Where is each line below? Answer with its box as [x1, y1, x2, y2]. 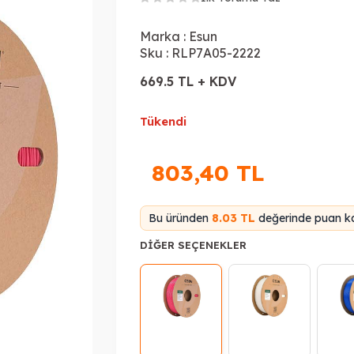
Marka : [140, 28, 186, 44]
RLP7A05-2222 [171, 45, 262, 61]
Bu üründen [149, 211, 213, 225]
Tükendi [140, 114, 187, 129]
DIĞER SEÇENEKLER [140, 239, 247, 251]
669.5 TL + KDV [140, 73, 237, 89]
